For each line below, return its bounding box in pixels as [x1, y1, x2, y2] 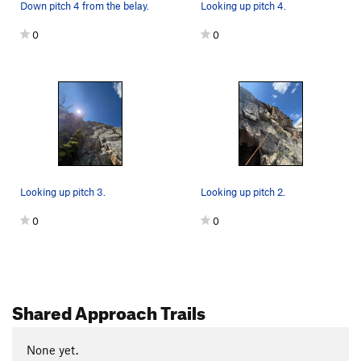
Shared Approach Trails [12, 295, 205, 324]
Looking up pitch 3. [20, 185, 106, 198]
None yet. [26, 342, 78, 358]
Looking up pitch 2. [201, 185, 285, 198]
